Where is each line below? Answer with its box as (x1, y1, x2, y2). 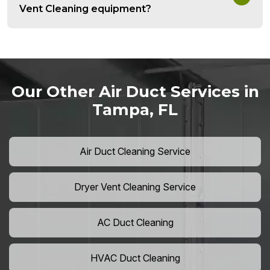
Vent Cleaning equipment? (19, 3, 151, 15)
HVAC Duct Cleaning (90, 252, 180, 265)
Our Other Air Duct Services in (11, 82, 259, 102)
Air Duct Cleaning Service (80, 145, 190, 158)
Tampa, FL (92, 100, 178, 120)
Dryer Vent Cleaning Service (74, 181, 196, 193)
